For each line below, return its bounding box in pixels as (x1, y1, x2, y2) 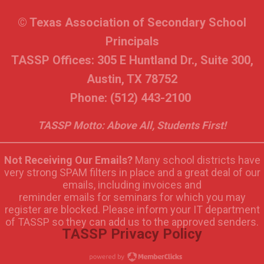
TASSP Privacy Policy (62, 226, 202, 242)
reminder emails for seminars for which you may (18, 191, 246, 203)
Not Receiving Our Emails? (4, 154, 133, 166)
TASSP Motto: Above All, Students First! (38, 119, 226, 131)
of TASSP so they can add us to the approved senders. (5, 216, 259, 228)
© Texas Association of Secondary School (18, 15, 246, 29)
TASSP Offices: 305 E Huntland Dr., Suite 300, (11, 53, 253, 67)
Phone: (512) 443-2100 (70, 91, 194, 105)
